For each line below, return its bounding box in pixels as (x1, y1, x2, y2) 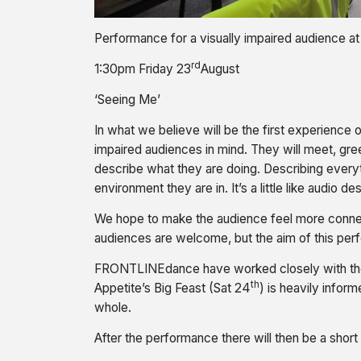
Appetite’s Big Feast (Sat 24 (94, 280, 251, 296)
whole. (94, 300, 131, 315)
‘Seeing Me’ (94, 92, 160, 107)
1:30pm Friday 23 (94, 61, 191, 77)
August (201, 61, 239, 77)
